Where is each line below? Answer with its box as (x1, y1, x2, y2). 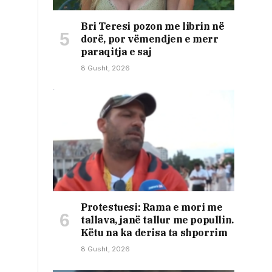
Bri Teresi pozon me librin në (81, 19, 225, 32)
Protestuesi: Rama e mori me (81, 200, 223, 213)
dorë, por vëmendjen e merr (81, 32, 219, 45)
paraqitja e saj (81, 45, 152, 58)
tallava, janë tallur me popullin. (81, 213, 234, 226)
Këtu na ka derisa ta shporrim (81, 226, 228, 239)
